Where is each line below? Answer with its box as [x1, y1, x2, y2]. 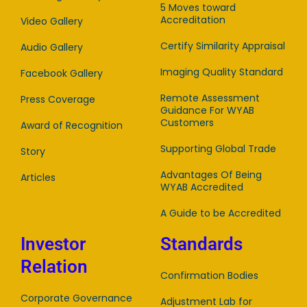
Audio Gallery [21, 40, 83, 55]
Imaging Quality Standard [160, 65, 283, 79]
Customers [160, 116, 214, 130]
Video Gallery [21, 14, 83, 29]
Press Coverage [21, 93, 95, 107]
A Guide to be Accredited [160, 206, 281, 221]
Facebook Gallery [21, 66, 103, 81]
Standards [160, 234, 243, 255]
